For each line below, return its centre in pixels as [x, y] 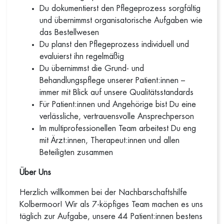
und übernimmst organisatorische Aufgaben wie [121, 20]
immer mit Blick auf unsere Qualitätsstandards [117, 92]
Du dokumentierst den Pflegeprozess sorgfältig [120, 8]
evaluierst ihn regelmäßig [82, 56]
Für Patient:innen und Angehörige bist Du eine [118, 104]
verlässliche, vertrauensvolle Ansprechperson [117, 116]
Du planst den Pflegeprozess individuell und [114, 44]
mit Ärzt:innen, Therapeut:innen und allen [110, 140]
